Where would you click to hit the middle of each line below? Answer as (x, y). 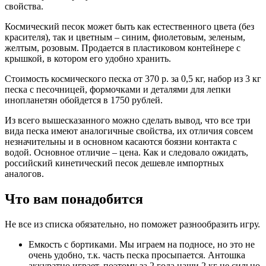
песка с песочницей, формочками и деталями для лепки (118, 89)
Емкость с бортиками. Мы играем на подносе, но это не (142, 244)
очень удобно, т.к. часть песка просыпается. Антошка (137, 255)
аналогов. (24, 173)
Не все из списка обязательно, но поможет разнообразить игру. (132, 224)
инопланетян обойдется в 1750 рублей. (84, 100)
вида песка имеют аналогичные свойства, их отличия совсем (129, 131)
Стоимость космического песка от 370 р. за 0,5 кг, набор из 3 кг (133, 78)
